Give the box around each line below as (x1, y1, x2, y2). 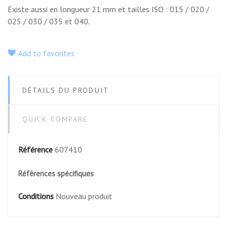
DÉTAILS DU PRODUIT (22, 85, 109, 95)
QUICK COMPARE (22, 114, 88, 124)
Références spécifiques (18, 168, 94, 178)
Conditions (18, 191, 54, 201)
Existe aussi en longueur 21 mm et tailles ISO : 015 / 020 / (8, 4, 209, 14)
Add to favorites (18, 48, 74, 58)
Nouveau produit (56, 191, 112, 201)
